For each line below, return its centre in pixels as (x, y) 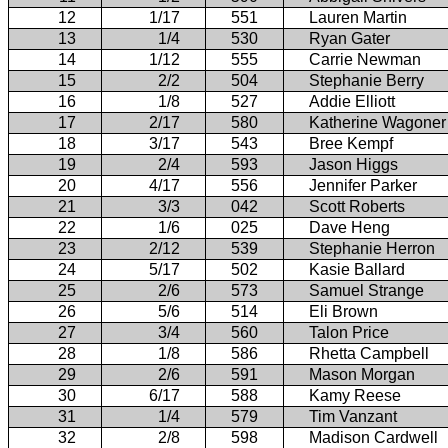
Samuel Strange (366, 290)
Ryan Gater (349, 38)
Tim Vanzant (353, 416)
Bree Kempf (351, 143)
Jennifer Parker (363, 185)
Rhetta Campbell (369, 353)
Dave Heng (349, 227)
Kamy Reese (355, 395)
